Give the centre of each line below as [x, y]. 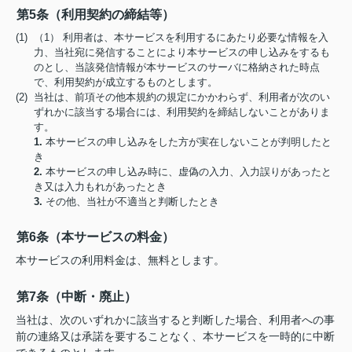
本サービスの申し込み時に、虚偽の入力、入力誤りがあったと [187, 172]
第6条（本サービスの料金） [95, 237]
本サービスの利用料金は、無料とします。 [120, 260]
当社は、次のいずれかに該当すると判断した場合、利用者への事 [175, 320]
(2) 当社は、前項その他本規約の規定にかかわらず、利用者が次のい [173, 97]
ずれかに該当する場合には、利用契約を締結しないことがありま [182, 112]
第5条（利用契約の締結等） [95, 15]
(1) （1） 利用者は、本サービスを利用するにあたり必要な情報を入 [172, 37]
